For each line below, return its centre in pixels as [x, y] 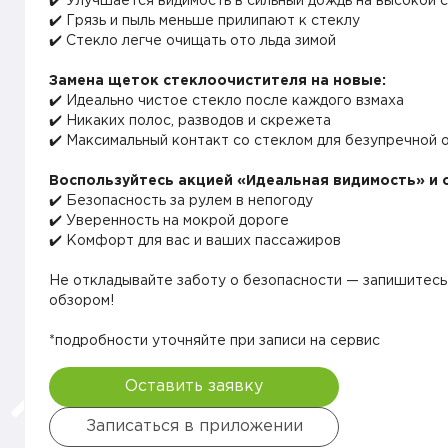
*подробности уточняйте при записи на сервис [214, 341]
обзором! [81, 301]
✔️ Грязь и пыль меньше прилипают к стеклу [204, 21]
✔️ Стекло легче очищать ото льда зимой [192, 41]
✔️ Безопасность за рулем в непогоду [181, 201]
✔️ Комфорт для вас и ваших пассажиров [195, 241]
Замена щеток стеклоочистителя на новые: [217, 81]
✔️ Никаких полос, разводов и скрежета [190, 121]
